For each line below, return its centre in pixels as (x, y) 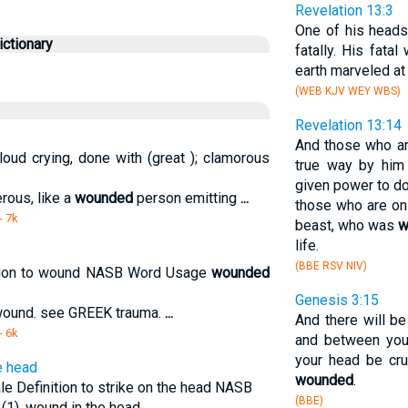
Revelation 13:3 (344, 10)
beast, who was (347, 225)
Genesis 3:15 (337, 300)
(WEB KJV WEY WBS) (347, 91)
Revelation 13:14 (348, 125)
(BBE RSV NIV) (331, 266)
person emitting (186, 198)
